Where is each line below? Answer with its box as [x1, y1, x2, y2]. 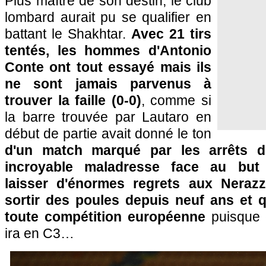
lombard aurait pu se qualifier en [5, 9, 211, 25]
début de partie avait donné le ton [5, 126, 211, 141]
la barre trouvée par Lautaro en [5, 109, 211, 125]
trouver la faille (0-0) [5, 93, 141, 108]
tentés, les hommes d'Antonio [5, 43, 211, 58]
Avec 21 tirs [126, 26, 212, 42]
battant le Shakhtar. [5, 26, 126, 42]
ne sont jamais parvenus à [5, 76, 211, 91]
